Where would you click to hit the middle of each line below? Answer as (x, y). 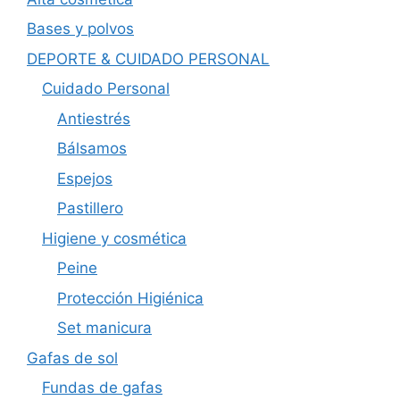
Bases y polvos (80, 29)
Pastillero (90, 208)
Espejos (85, 178)
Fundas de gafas (102, 388)
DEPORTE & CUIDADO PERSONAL (148, 58)
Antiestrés (94, 118)
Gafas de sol (72, 358)
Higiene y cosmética (114, 238)
